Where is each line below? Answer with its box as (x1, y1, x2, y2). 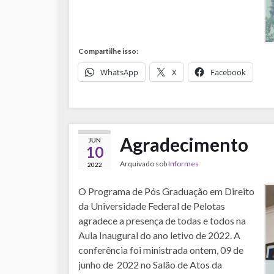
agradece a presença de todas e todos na (78, 215, 246, 226)
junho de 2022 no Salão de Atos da (78, 259, 222, 270)
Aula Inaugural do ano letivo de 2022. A (78, 229, 240, 241)
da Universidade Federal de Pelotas (78, 200, 225, 212)
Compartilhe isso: (78, 46, 138, 56)
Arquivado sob (120, 159, 168, 168)
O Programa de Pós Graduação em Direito (78, 185, 254, 197)
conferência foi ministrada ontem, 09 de (78, 244, 243, 256)
